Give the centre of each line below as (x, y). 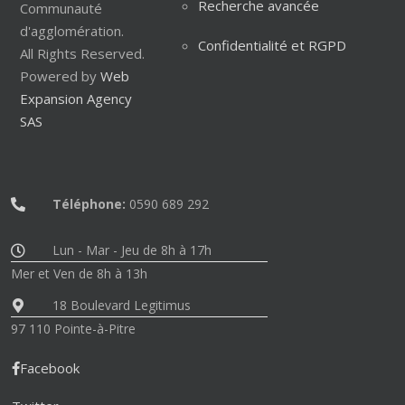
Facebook (50, 367)
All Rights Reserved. (82, 53)
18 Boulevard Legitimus (122, 305)
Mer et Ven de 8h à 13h (79, 273)
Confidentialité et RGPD (272, 45)
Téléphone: (89, 203)
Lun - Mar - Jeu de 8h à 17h (132, 250)
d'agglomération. (72, 30)
